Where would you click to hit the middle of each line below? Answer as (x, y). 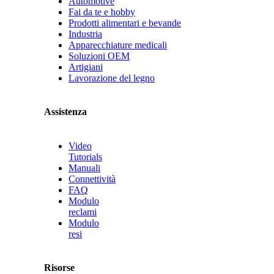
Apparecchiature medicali (118, 45)
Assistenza (65, 112)
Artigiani (86, 67)
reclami (83, 212)
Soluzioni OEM (99, 56)
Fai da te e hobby (102, 12)
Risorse (59, 267)
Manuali (84, 168)
